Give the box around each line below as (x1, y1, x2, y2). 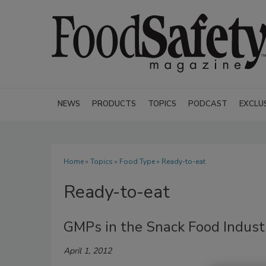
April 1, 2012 (64, 245, 112, 256)
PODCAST (188, 99, 227, 109)
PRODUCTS (92, 99, 136, 109)
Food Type (119, 157, 155, 166)
